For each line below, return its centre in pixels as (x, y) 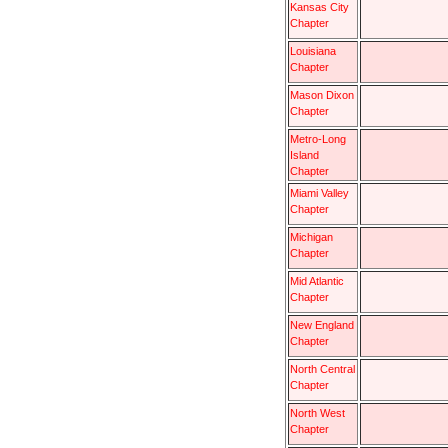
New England (322, 324)
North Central (322, 368)
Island (304, 154)
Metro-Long (318, 138)
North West (317, 412)
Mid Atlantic (317, 280)
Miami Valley (319, 192)
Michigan (311, 236)
